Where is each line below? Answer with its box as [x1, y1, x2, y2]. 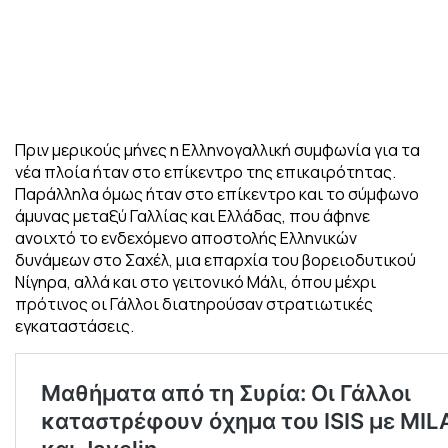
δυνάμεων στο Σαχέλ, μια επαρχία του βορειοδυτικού [15, 249, 416, 272]
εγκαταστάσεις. [15, 315, 134, 338]
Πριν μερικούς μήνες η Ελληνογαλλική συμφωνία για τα [15, 139, 420, 162]
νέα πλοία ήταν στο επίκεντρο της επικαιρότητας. [15, 161, 396, 184]
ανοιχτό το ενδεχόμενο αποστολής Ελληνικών [15, 227, 357, 250]
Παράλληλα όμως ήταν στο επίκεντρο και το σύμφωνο [15, 183, 419, 206]
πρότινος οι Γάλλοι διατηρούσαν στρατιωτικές [15, 293, 373, 316]
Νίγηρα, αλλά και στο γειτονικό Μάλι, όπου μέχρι [15, 271, 376, 294]
